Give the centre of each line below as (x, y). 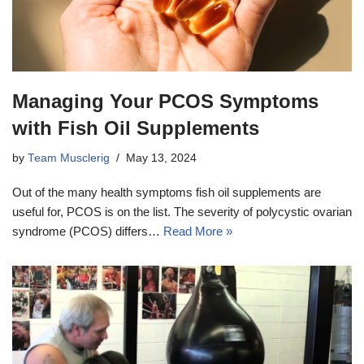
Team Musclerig (69, 158)
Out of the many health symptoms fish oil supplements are (167, 192)
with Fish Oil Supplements (136, 128)
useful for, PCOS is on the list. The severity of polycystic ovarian (182, 211)
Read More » (198, 231)
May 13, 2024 (161, 158)
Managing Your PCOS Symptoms (165, 101)
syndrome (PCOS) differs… (88, 231)
